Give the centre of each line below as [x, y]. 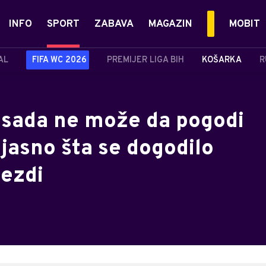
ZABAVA [114, 24]
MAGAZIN [170, 24]
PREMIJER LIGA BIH [145, 60]
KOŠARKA [222, 60]
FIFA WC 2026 [59, 60]
